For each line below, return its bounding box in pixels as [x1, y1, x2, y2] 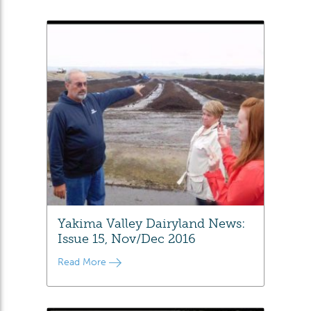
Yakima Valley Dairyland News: [58, 215, 246, 231]
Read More [58, 256, 110, 268]
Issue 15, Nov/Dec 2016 [58, 230, 196, 246]
